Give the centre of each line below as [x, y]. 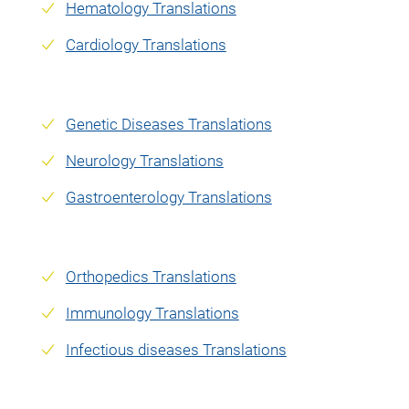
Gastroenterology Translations [168, 198]
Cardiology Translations [146, 45]
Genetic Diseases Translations [168, 125]
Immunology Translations [152, 314]
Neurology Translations [144, 161]
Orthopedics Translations [151, 277]
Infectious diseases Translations [176, 350]
